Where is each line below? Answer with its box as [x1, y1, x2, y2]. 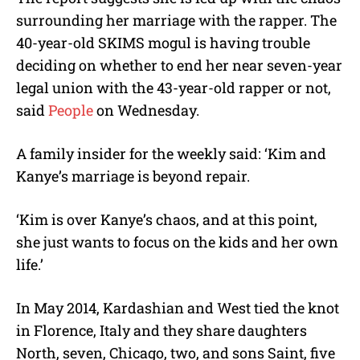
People [48, 100, 93, 120]
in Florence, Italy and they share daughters [16, 320, 307, 340]
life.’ [16, 254, 43, 274]
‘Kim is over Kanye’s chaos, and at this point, [16, 209, 317, 229]
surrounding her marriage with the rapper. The [16, 10, 337, 30]
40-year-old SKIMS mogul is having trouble [16, 32, 310, 52]
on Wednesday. [93, 100, 199, 120]
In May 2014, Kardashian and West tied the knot [16, 297, 339, 317]
